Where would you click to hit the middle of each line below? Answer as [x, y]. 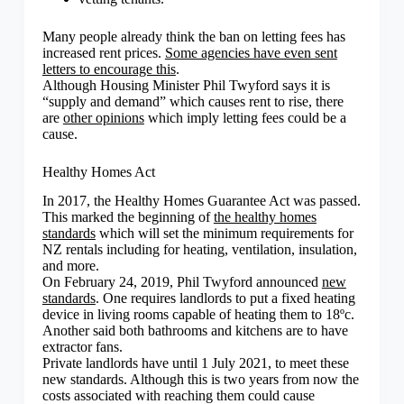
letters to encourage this [109, 69]
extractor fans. [82, 347]
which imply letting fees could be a [245, 117]
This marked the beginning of [128, 217]
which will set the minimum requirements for [224, 234]
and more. [70, 266]
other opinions [103, 117]
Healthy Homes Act [98, 171]
